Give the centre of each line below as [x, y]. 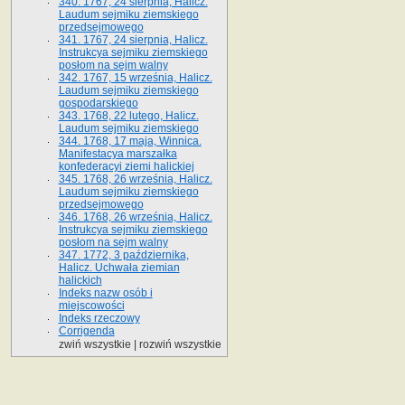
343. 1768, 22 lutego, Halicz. [128, 115]
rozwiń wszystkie [180, 345]
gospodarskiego [98, 103]
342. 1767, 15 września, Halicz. [135, 77]
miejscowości [91, 305]
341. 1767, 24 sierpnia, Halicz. [133, 39]
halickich [80, 280]
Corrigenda [86, 330]
